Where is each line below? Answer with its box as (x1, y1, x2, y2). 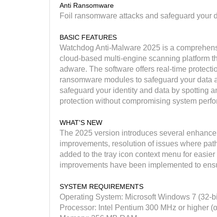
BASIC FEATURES (60, 33, 117, 41)
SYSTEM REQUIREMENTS (60, 182, 143, 190)
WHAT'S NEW (60, 118, 102, 126)
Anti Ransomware (60, 1, 114, 9)
